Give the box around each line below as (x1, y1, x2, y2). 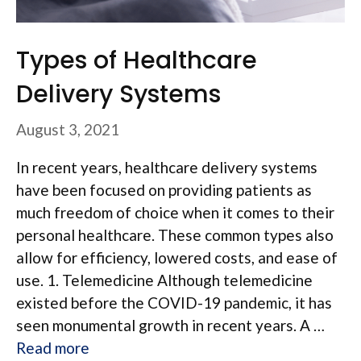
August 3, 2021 (16, 120, 119, 139)
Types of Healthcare (16, 43, 257, 77)
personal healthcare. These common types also (16, 226, 334, 245)
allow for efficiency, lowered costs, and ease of (16, 248, 338, 268)
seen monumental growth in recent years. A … (16, 316, 325, 335)
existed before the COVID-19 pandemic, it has (16, 293, 332, 313)
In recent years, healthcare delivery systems (16, 158, 317, 177)
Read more (16, 338, 89, 358)
